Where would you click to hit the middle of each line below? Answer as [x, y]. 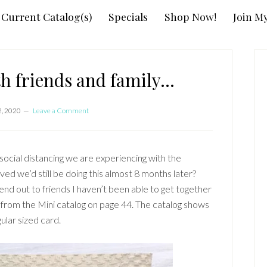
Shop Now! [190, 16]
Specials [128, 16]
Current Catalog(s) [46, 16]
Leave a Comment [61, 111]
